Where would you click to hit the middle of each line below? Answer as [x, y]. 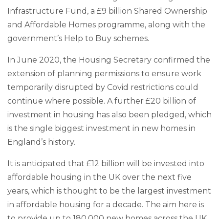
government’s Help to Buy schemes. [78, 38]
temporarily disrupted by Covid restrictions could [103, 87]
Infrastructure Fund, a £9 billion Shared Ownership [107, 11]
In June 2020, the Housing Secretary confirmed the [109, 60]
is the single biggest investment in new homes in [101, 128]
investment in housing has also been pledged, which [109, 114]
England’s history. [41, 142]
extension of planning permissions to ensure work [104, 73]
